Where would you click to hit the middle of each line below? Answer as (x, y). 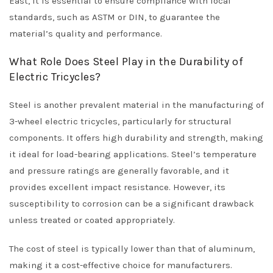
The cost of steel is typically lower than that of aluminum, (132, 249)
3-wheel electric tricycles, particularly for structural (120, 121)
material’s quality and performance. (86, 34)
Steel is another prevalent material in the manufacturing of (136, 105)
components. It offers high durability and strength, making (136, 138)
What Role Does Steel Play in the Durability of (126, 62)
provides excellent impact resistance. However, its (117, 187)
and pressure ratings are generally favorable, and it (119, 171)
